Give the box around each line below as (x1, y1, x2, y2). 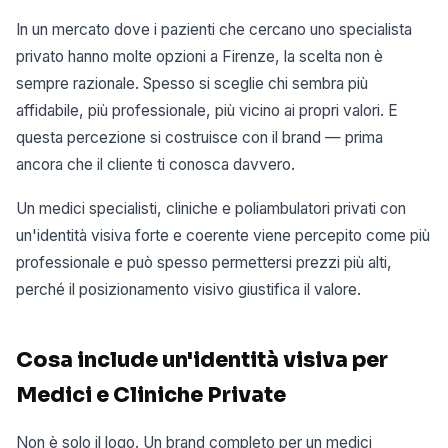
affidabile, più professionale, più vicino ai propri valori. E (16, 100, 398, 120)
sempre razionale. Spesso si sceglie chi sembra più (16, 73, 368, 93)
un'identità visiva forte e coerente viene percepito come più (16, 226, 430, 246)
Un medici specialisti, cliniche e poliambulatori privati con (16, 199, 406, 219)
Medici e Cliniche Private (16, 382, 286, 409)
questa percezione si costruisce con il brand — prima (16, 127, 383, 147)
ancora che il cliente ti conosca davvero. (16, 154, 295, 174)
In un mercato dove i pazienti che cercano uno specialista (16, 19, 412, 39)
